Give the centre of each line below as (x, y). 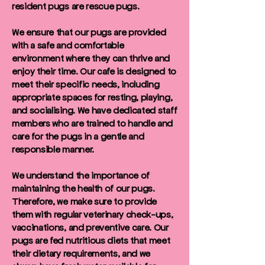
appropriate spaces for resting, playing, (92, 97)
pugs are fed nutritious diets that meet (91, 240)
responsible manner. (53, 149)
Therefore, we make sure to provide (85, 201)
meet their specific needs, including (86, 84)
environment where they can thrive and (91, 58)
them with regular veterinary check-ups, (93, 214)
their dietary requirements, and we (81, 253)
